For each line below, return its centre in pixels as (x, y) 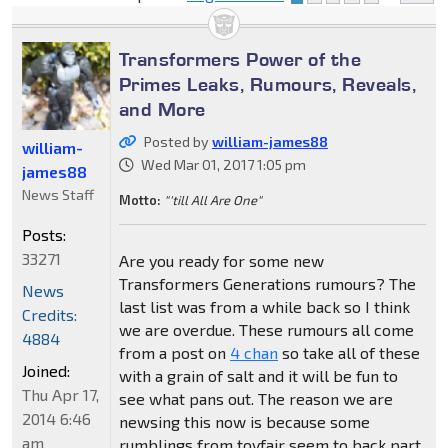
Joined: (46, 371)
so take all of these (348, 353)
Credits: (49, 315)
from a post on (174, 353)
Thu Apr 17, (60, 395)
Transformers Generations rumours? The (267, 284)
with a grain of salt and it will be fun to (258, 376)
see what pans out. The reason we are (255, 399)
